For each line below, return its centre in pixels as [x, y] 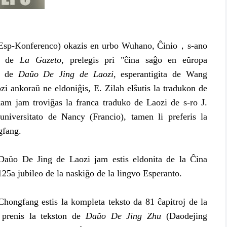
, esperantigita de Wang [160, 74]
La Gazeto [41, 60]
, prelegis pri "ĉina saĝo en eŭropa [134, 60]
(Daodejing [184, 216]
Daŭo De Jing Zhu [123, 216]
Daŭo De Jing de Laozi [66, 74]
